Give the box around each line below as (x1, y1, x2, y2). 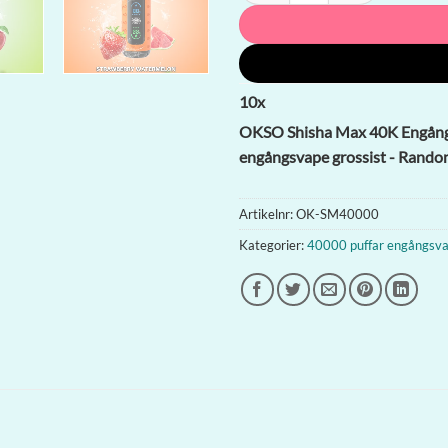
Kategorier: (239, 237, 307, 253)
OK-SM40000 (296, 206, 379, 222)
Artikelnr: (239, 206, 296, 222)
